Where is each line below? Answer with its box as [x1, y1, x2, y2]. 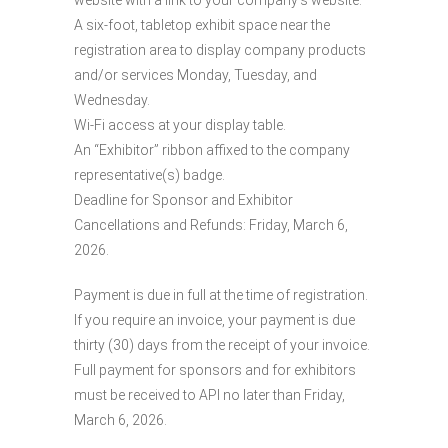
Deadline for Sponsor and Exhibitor [74, 191, 293, 208]
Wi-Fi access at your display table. [74, 116, 286, 133]
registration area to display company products [74, 41, 366, 58]
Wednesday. [74, 91, 150, 108]
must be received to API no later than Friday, [74, 386, 345, 403]
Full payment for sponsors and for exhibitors [74, 361, 356, 378]
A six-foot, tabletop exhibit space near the [74, 16, 330, 33]
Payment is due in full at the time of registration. [74, 286, 368, 303]
